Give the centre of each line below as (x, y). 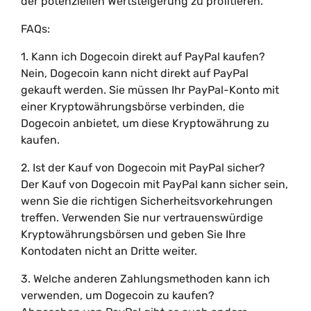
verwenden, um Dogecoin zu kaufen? (118, 295)
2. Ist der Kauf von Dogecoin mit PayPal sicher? (143, 168)
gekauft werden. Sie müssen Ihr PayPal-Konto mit (150, 90)
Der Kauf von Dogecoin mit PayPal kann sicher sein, (154, 184)
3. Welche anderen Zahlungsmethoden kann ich (145, 279)
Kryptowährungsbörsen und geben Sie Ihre (133, 234)
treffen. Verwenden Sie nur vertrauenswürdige (142, 218)
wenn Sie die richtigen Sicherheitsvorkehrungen (147, 201)
